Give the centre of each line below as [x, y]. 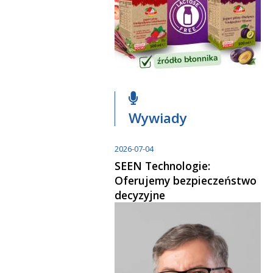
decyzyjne [140, 195]
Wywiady [158, 118]
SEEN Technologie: [162, 165]
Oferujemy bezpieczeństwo [186, 180]
